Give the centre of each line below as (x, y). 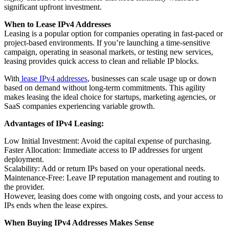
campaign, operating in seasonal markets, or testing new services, (109, 52)
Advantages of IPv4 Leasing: (54, 124)
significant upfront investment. (53, 7)
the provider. (24, 187)
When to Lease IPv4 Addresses (58, 25)
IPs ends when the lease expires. (56, 205)
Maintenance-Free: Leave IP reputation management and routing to (112, 178)
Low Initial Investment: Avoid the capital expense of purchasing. (108, 141)
